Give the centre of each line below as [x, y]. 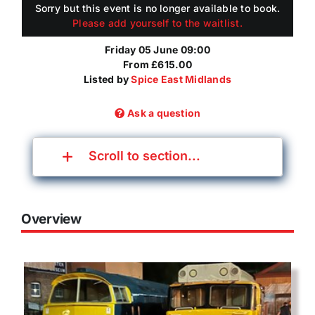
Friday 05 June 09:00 [157, 49]
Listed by [108, 79]
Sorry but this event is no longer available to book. [157, 8]
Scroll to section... [144, 155]
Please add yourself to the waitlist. [157, 23]
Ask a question [164, 112]
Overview [51, 219]
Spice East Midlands [181, 79]
